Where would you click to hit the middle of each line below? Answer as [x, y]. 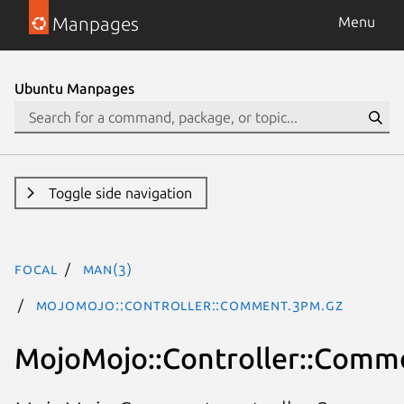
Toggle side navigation [120, 193]
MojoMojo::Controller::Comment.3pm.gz [189, 305]
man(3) [107, 269]
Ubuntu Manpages [74, 88]
